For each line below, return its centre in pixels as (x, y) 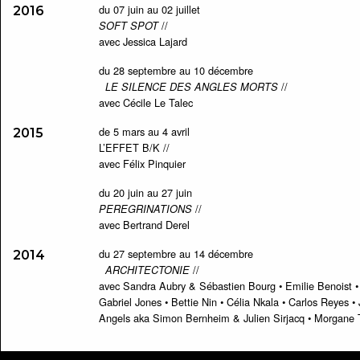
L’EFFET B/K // (134, 147)
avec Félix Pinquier (142, 164)
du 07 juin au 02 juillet (149, 9)
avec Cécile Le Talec (145, 102)
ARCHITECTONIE (144, 270)
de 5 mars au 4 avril (144, 131)
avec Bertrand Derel (144, 225)
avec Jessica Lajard (143, 41)
